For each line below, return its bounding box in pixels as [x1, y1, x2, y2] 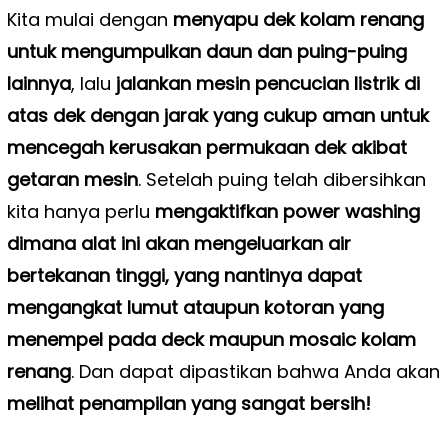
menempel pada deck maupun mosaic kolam [6, 326, 416, 352]
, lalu [70, 70, 116, 96]
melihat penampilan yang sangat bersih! [6, 390, 371, 416]
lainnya [6, 70, 71, 96]
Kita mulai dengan [6, 6, 173, 32]
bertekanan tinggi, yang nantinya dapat [6, 262, 362, 288]
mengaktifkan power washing [154, 198, 420, 224]
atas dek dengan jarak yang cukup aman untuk [6, 102, 429, 128]
